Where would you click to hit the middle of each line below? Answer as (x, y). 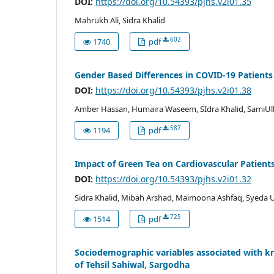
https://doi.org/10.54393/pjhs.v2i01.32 (173, 179)
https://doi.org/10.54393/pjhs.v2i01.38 (173, 90)
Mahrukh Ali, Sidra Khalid (120, 20)
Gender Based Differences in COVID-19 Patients (174, 75)
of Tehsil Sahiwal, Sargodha (132, 264)
